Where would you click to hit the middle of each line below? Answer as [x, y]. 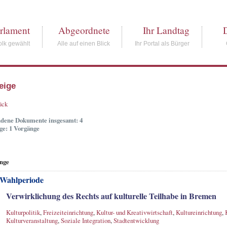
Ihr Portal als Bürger [162, 44]
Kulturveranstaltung [32, 220]
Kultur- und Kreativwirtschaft [134, 212]
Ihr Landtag [166, 30]
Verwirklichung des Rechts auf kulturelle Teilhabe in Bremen [111, 196]
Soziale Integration [85, 220]
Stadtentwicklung [136, 220]
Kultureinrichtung [199, 212]
